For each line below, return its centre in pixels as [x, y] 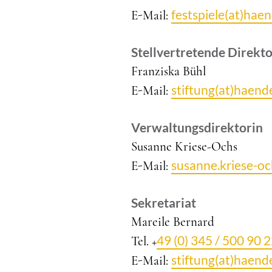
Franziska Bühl [168, 71]
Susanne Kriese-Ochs [184, 147]
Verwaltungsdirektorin [197, 127]
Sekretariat [164, 202]
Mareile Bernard [173, 222]
